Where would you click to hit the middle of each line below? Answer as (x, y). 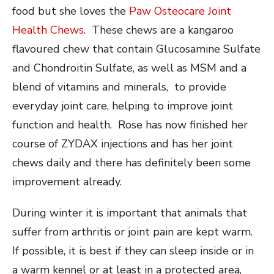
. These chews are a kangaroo (159, 30)
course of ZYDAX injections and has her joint (123, 143)
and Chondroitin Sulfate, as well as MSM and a (129, 68)
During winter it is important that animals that (130, 213)
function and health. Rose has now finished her (130, 124)
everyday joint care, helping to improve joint (123, 106)
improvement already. (67, 181)
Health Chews (48, 30)
